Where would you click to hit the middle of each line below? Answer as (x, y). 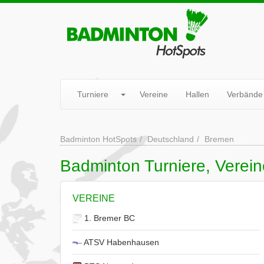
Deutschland (171, 139)
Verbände (245, 94)
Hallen (197, 94)
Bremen (219, 139)
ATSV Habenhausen (121, 242)
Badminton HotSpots (98, 139)
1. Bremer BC (108, 218)
